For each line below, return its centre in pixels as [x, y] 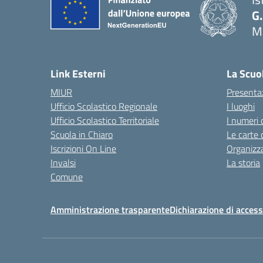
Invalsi [63, 163]
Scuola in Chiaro [82, 134]
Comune [67, 177]
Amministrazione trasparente [110, 210]
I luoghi [241, 106]
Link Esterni [78, 74]
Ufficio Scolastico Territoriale [105, 120]
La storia [243, 163]
